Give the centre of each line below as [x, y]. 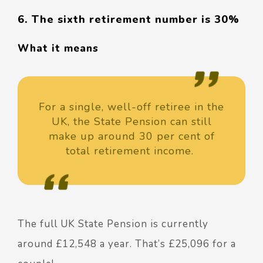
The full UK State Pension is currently [113, 224]
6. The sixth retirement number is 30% [129, 19]
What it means [58, 48]
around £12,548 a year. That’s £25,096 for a [127, 244]
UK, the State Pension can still [131, 121]
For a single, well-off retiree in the [131, 107]
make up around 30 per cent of [131, 136]
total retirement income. [131, 151]
